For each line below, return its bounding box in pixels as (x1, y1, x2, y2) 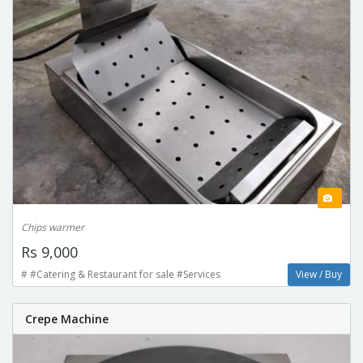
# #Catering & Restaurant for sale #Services (21, 267, 220, 282)
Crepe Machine (25, 311, 109, 327)
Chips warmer (21, 220, 84, 235)
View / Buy (296, 267, 342, 282)
